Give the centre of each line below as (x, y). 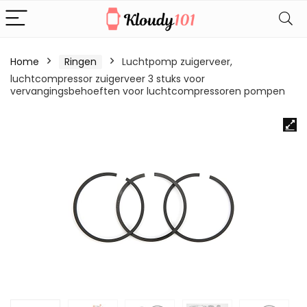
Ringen (81, 62)
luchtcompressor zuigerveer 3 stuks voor (108, 79)
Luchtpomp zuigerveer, (177, 62)
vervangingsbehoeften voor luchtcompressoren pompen (148, 91)
